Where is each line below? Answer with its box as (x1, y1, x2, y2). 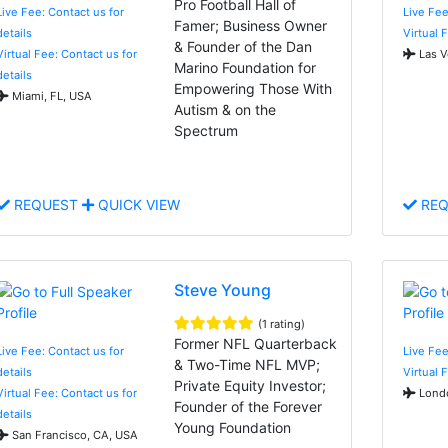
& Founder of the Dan (174, 37, 313, 55)
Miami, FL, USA (9, 88, 92, 103)
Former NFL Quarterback (174, 334, 338, 352)
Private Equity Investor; (174, 376, 327, 394)
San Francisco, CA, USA (9, 427, 138, 442)
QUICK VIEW (94, 195, 180, 213)
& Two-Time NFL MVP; (174, 355, 321, 373)
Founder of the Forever (174, 397, 323, 415)
